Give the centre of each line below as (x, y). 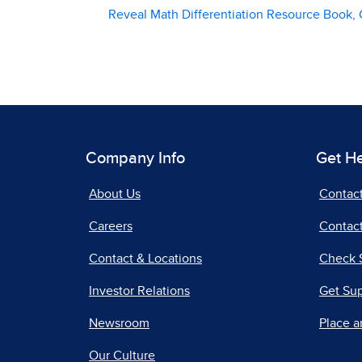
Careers (111, 226)
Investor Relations (139, 291)
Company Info (135, 158)
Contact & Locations (145, 259)
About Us (115, 194)
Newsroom (119, 323)
